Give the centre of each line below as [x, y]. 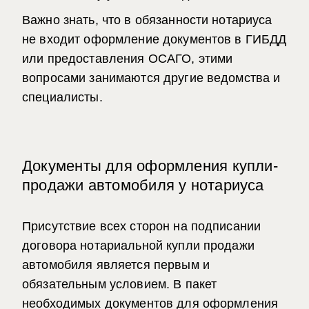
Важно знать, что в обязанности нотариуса [147, 20]
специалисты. [62, 97]
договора [51, 246]
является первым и [153, 265]
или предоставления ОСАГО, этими [128, 59]
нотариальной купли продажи [167, 246]
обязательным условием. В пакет [120, 284]
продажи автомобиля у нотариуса [143, 185]
